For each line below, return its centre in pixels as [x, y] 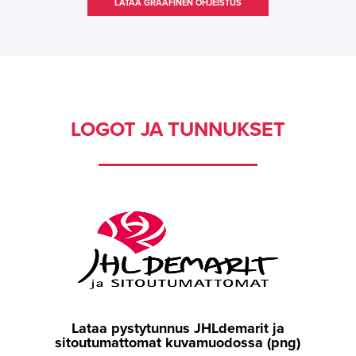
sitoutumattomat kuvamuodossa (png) [178, 342]
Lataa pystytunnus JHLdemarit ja [178, 328]
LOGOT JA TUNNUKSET [178, 129]
